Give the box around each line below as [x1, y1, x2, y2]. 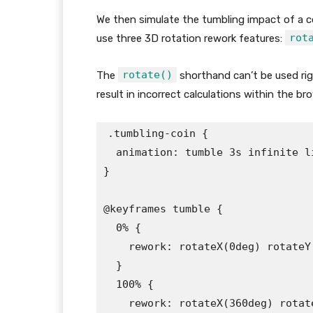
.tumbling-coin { [108, 127, 208, 140]
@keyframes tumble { [103, 203, 223, 216]
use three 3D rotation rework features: [96, 32, 285, 45]
